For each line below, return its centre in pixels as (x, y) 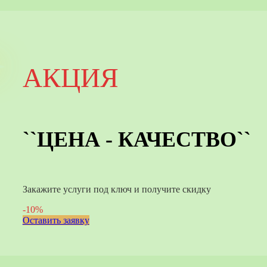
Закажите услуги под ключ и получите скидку (117, 189)
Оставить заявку (56, 220)
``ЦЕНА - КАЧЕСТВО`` (136, 139)
